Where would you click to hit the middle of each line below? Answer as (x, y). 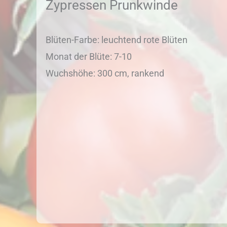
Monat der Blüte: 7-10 (89, 56)
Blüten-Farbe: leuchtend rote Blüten (117, 40)
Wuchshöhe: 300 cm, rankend (105, 73)
